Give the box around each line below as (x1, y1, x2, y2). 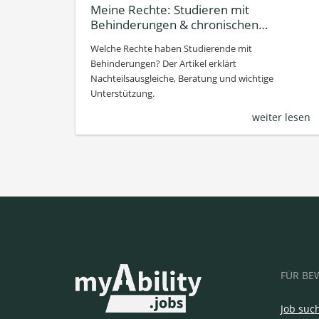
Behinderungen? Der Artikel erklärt (90, 57, 236, 70)
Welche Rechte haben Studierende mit (90, 42, 252, 55)
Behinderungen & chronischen (90, 16, 258, 33)
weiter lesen (251, 110, 310, 125)
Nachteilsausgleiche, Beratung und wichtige (90, 72, 273, 85)
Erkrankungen (90, 31, 168, 48)
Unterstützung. (90, 87, 155, 100)
